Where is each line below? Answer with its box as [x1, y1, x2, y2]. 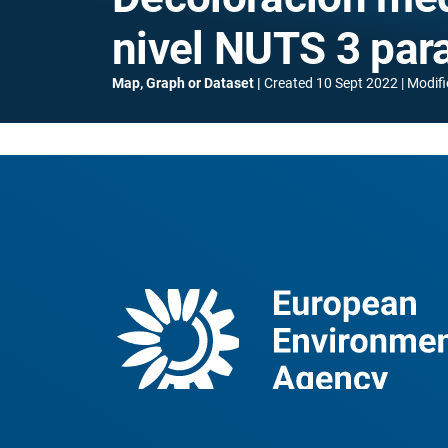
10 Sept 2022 [316, 74, 398, 91]
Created [264, 74, 313, 91]
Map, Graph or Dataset [112, 74, 254, 91]
